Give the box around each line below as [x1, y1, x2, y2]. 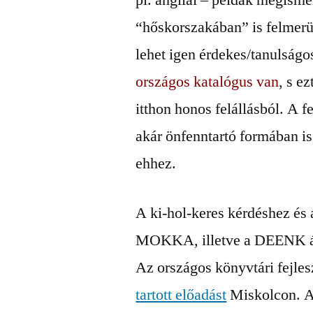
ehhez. [136, 154, 177, 173]
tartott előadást [136, 285, 227, 305]
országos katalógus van [136, 72, 279, 92]
